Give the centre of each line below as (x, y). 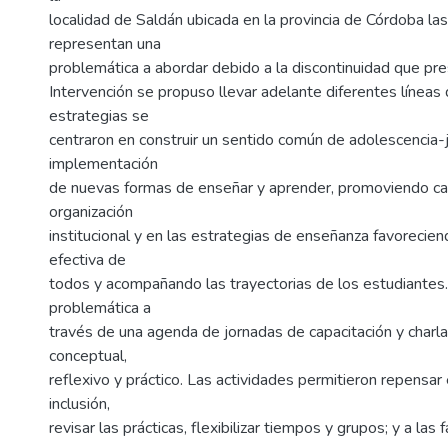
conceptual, (88, 356)
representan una (105, 44)
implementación (103, 164)
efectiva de (87, 260)
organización (91, 212)
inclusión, (79, 404)
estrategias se (99, 116)
